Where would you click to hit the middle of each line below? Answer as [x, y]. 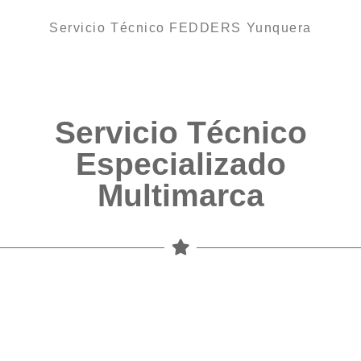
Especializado [180, 164]
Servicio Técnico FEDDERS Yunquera [180, 28]
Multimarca [180, 196]
